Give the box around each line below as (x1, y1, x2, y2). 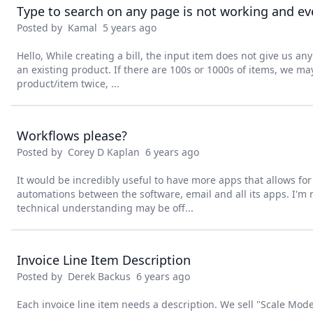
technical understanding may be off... (17, 201, 194, 214)
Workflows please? (17, 127, 127, 144)
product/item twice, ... (17, 77, 119, 90)
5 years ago (97, 21, 156, 34)
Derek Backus (68, 270, 131, 283)
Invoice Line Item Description (17, 252, 191, 268)
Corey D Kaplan (68, 145, 140, 159)
